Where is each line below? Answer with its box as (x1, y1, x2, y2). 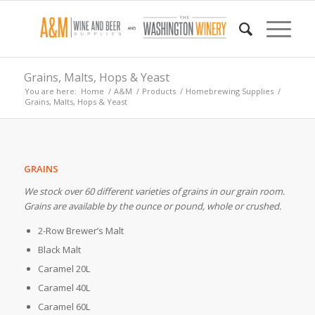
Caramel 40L (37, 281, 90, 295)
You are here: (24, 86, 77, 96)
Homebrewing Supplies (185, 86, 274, 96)
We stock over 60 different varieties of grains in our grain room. (23, 185, 285, 198)
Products (141, 86, 176, 96)
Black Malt (37, 243, 81, 257)
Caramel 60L (37, 300, 90, 314)
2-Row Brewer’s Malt (37, 224, 124, 238)
